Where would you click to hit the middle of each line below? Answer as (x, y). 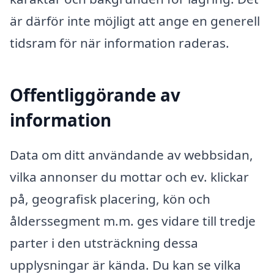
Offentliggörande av (95, 94)
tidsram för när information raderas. (120, 43)
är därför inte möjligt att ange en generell (135, 21)
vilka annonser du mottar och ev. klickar (129, 177)
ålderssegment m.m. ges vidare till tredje (133, 221)
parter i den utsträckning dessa (104, 243)
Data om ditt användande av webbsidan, (131, 155)
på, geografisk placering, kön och (110, 199)
